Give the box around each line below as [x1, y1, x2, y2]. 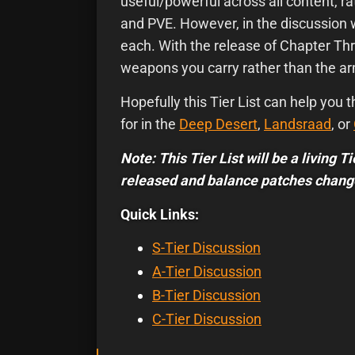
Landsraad [264, 116, 331, 133]
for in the [120, 116, 179, 133]
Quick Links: [120, 206, 199, 223]
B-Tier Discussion [152, 287, 261, 304]
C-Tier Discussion [152, 311, 261, 328]
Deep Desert [179, 116, 258, 133]
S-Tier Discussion [152, 239, 261, 257]
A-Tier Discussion [152, 263, 261, 281]
